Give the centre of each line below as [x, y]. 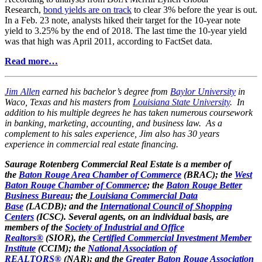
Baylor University [203, 92]
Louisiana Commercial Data [142, 196]
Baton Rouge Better [204, 185]
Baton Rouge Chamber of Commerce [76, 185]
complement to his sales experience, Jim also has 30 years [112, 134]
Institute [20, 249]
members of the [35, 227]
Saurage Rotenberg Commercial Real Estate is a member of [118, 164]
